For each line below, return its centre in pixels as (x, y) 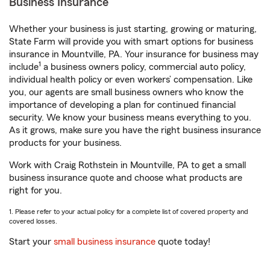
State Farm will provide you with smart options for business (131, 42)
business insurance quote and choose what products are (126, 178)
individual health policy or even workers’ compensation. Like (131, 80)
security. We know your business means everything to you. (130, 118)
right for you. (36, 190)
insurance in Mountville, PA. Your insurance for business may (134, 54)
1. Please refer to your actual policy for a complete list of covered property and (129, 212)
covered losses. (33, 221)
